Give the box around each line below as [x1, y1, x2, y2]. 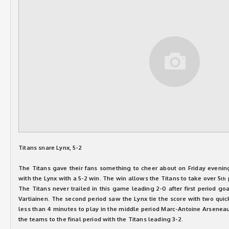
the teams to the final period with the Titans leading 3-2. [18, 215, 183, 223]
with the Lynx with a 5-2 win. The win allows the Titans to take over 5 [18, 174, 221, 182]
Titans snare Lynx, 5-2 [18, 144, 82, 151]
